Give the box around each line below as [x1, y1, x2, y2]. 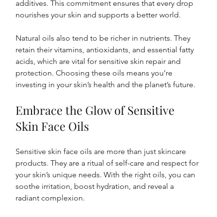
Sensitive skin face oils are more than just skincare [15, 147, 188, 156]
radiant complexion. [15, 193, 85, 203]
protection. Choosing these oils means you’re [15, 68, 175, 78]
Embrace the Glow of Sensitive [15, 102, 178, 118]
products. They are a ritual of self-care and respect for [15, 158, 201, 168]
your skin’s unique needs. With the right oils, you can [15, 170, 198, 180]
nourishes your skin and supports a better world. [15, 10, 181, 20]
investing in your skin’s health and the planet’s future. [15, 80, 196, 90]
